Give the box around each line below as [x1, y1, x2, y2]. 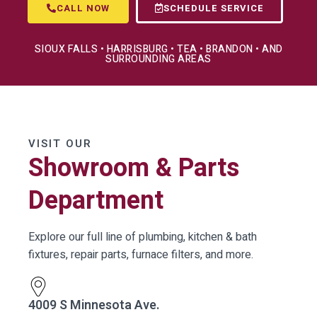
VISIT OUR [28, 135, 92, 151]
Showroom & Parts [28, 149, 239, 187]
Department [28, 181, 163, 219]
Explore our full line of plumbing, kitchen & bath [28, 228, 257, 246]
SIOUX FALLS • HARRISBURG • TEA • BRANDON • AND [34, 41, 283, 57]
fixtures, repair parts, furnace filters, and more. [28, 246, 253, 263]
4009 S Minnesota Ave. [28, 296, 160, 316]
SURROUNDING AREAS [105, 51, 212, 67]
